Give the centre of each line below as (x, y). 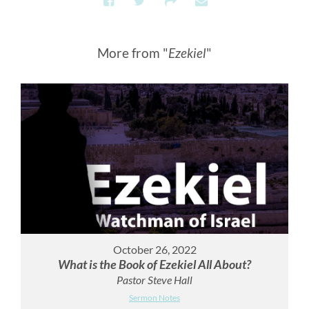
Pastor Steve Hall (154, 280)
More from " (133, 52)
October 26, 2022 (154, 250)
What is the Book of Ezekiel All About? (154, 265)
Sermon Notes (154, 298)
